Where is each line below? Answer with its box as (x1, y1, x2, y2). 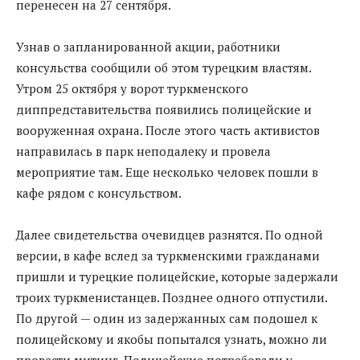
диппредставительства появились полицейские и (16, 100, 312, 117)
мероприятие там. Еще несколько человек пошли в (16, 163, 318, 180)
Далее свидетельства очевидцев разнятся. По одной (16, 226, 323, 243)
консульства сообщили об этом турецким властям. (16, 59, 311, 76)
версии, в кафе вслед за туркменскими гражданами (16, 247, 320, 264)
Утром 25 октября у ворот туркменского (16, 80, 248, 96)
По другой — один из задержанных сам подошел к (16, 309, 317, 326)
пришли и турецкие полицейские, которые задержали (16, 268, 338, 284)
